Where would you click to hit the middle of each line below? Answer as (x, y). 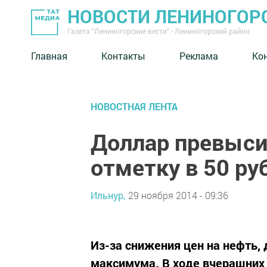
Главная (49, 55)
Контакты (123, 55)
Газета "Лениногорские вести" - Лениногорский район (159, 31)
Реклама (199, 55)
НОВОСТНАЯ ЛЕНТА (134, 106)
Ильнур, (108, 195)
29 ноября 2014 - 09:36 (178, 195)
